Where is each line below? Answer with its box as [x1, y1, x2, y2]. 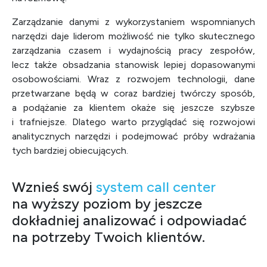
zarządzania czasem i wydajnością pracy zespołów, [12, 45, 255, 56]
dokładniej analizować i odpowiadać [12, 212, 247, 229]
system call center [96, 178, 216, 195]
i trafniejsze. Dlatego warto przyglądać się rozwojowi [12, 116, 255, 128]
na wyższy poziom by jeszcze [12, 195, 202, 212]
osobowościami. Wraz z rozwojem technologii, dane [12, 73, 255, 85]
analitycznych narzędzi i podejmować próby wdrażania [12, 131, 255, 142]
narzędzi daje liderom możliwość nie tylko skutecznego [12, 30, 255, 42]
